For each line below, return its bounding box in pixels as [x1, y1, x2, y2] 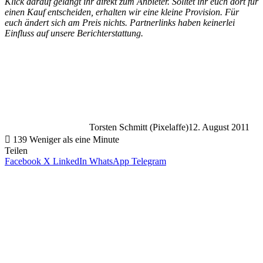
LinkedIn [53, 156, 87, 167]
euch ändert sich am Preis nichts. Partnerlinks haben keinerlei [5, 18, 235, 28]
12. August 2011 [188, 122, 249, 133]
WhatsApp [89, 156, 129, 167]
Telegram [131, 156, 166, 167]
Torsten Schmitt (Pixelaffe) [89, 122, 188, 133]
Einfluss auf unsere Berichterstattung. [5, 28, 143, 39]
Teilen [5, 146, 28, 156]
